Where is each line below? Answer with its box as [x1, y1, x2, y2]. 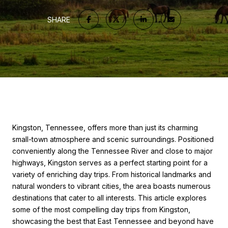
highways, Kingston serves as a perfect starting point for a [12, 158, 208, 167]
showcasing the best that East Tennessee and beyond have [12, 217, 214, 225]
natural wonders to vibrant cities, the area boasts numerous [12, 182, 211, 190]
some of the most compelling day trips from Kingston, [12, 205, 190, 214]
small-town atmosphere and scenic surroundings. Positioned [12, 135, 214, 144]
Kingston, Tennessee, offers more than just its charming [12, 123, 198, 132]
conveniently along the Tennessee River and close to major [12, 147, 213, 155]
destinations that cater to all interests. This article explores [12, 193, 207, 202]
